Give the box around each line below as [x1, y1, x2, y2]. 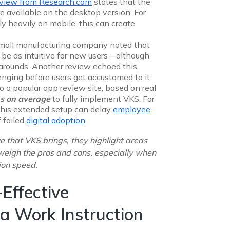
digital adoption [26, 114, 85, 125]
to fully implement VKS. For [50, 93, 155, 104]
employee [113, 104, 150, 114]
